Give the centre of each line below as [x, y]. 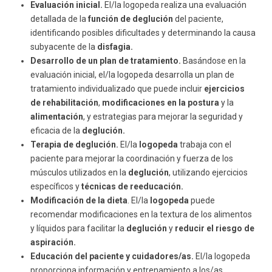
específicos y [56, 186]
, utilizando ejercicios [209, 172]
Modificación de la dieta [79, 200]
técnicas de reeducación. [133, 186]
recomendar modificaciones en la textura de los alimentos [141, 214]
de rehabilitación [65, 102]
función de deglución [131, 19]
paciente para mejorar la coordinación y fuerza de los [132, 158]
